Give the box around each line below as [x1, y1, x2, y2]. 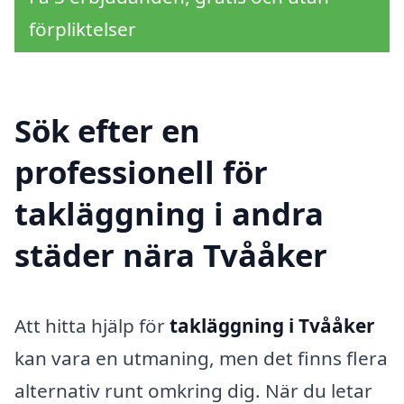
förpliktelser [29, 15, 136, 41]
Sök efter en [14, 109, 200, 152]
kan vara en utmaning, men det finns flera [14, 345, 388, 372]
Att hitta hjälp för [14, 313, 170, 339]
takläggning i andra [14, 192, 324, 235]
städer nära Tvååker [14, 234, 327, 277]
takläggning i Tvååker [170, 313, 374, 339]
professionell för [14, 151, 268, 194]
